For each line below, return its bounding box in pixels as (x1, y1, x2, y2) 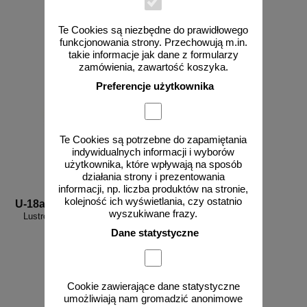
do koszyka (198, 14, 247, 25)
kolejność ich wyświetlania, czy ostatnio (64, 195, 243, 207)
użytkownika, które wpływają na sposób (64, 158, 243, 170)
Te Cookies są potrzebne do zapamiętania (60, 134, 247, 145)
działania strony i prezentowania (82, 171, 225, 182)
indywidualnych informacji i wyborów (72, 146, 235, 158)
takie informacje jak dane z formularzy (68, 49, 238, 60)
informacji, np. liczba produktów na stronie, (58, 183, 249, 195)
